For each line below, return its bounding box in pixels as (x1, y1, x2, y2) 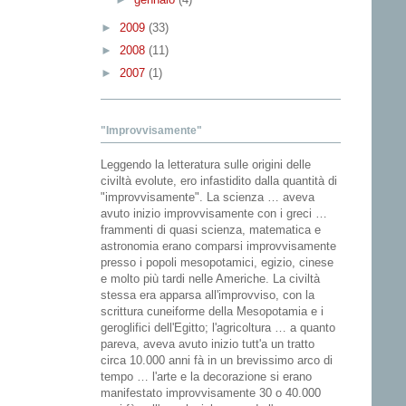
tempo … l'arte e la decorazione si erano (101, 370, 312, 384)
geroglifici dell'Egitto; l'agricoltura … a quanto (101, 321, 335, 335)
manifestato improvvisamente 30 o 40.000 (101, 386, 321, 401)
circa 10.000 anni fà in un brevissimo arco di (101, 353, 333, 368)
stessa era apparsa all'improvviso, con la (101, 288, 314, 303)
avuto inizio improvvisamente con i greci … (101, 207, 327, 221)
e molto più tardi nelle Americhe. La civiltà (101, 272, 320, 286)
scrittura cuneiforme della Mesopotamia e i (101, 304, 324, 319)
